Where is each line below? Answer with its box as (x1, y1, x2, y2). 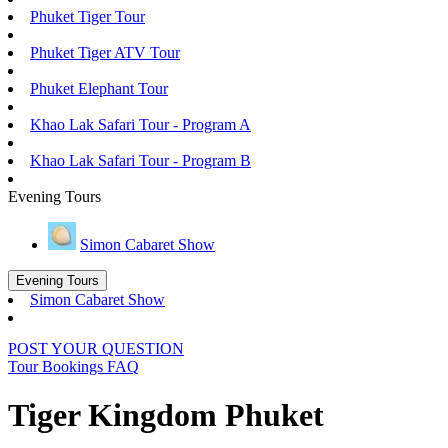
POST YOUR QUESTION (8, 340, 184, 357)
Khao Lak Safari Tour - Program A (30, 116, 251, 133)
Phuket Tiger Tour (30, 8, 145, 25)
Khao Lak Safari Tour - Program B (30, 152, 251, 169)
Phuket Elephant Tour (30, 80, 168, 97)
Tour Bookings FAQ (8, 358, 139, 375)
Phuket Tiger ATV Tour (30, 44, 180, 61)
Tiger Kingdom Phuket (8, 397, 324, 434)
